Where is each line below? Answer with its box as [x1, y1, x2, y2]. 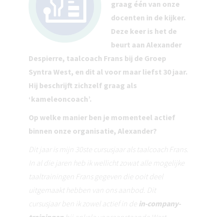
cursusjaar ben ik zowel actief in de [29, 199, 139, 209]
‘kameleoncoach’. [29, 94, 92, 104]
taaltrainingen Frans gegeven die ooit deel [29, 171, 163, 182]
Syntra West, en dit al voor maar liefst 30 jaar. [29, 67, 187, 77]
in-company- [139, 199, 181, 209]
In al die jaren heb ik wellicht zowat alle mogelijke [29, 158, 185, 168]
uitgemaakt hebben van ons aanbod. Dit [29, 185, 156, 195]
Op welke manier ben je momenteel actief [29, 112, 175, 123]
